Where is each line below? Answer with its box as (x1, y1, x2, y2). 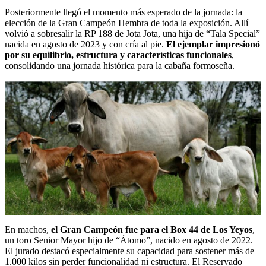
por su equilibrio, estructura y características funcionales (5, 49, 232, 60)
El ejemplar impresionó (166, 39, 260, 49)
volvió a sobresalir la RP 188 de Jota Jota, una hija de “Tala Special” (5, 28, 260, 39)
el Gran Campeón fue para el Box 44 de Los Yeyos (51, 224, 252, 235)
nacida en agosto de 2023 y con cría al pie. (5, 39, 166, 49)
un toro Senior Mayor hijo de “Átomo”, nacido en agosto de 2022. (5, 235, 253, 246)
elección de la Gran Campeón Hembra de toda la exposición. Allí (5, 17, 248, 28)
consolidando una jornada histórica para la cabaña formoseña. (5, 60, 235, 71)
